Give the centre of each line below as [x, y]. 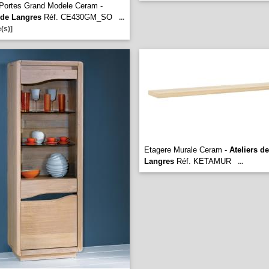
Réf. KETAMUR [203, 161]
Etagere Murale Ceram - [187, 150]
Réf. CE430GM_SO [77, 17]
